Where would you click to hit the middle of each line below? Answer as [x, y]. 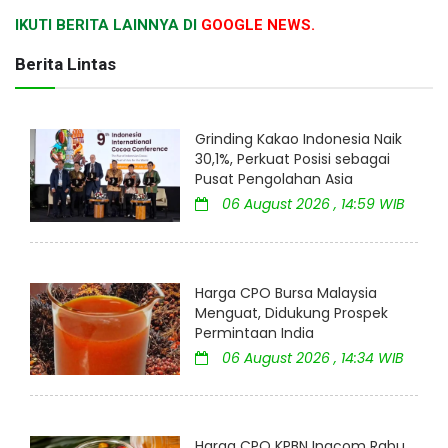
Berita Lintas [65, 64]
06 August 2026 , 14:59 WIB [311, 204]
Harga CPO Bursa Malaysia [286, 292]
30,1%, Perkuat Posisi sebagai [292, 159]
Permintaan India [254, 332]
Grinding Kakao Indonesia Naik [298, 139]
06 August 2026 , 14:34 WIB [311, 357]
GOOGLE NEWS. [258, 25]
